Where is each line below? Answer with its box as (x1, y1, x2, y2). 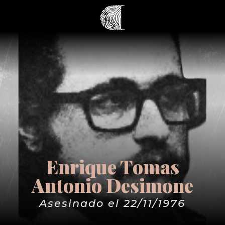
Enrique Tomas (46, 154, 179, 179)
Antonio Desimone (32, 173, 193, 197)
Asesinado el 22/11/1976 (39, 197, 186, 209)
